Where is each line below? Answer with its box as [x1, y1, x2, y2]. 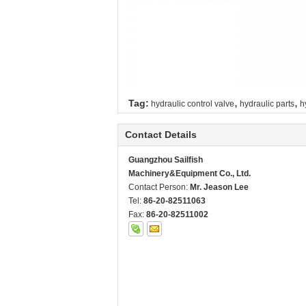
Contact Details [125, 129, 197, 141]
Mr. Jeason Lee [190, 182, 249, 193]
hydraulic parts [240, 99, 294, 109]
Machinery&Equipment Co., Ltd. [128, 169, 251, 179]
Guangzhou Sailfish [128, 155, 203, 165]
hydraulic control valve [151, 99, 234, 109]
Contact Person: [128, 182, 190, 193]
